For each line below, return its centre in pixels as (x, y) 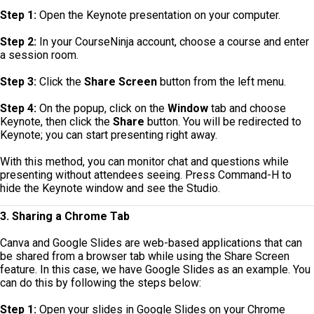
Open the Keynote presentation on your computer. (158, 15)
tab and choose (248, 108)
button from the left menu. (221, 81)
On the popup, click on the (102, 108)
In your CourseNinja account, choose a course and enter (173, 41)
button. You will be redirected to (224, 121)
